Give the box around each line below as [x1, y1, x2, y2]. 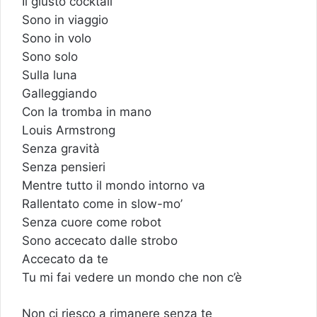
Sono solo [22, 50, 78, 64]
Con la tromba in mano [22, 105, 151, 120]
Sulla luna [22, 68, 77, 83]
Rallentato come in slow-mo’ [22, 197, 183, 212]
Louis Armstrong [22, 123, 115, 138]
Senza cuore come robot [22, 215, 161, 230]
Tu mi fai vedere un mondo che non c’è [22, 270, 242, 285]
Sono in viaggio [22, 13, 108, 28]
